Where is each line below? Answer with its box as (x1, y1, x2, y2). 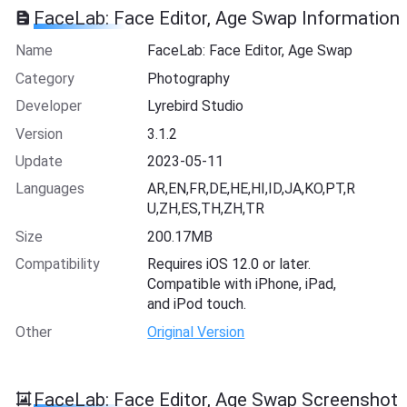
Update (15, 153, 63, 170)
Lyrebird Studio (147, 97, 244, 115)
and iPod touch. (147, 295, 247, 313)
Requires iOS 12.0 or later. (147, 255, 312, 273)
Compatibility (15, 255, 100, 273)
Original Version (147, 323, 245, 341)
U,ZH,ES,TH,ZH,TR (147, 200, 265, 218)
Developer (15, 97, 82, 115)
